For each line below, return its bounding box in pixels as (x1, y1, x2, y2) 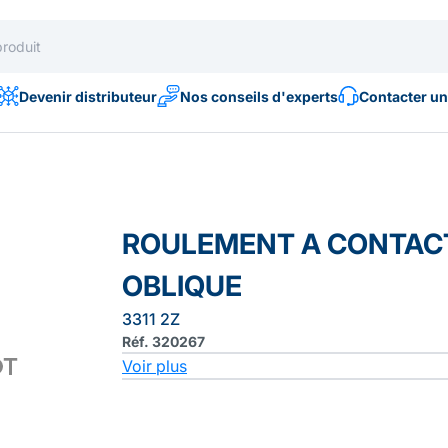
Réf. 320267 (122, 333, 205, 350)
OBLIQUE (122, 269, 242, 303)
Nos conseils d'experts (180, 87, 338, 105)
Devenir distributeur (19, 87, 157, 105)
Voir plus (122, 356, 187, 376)
